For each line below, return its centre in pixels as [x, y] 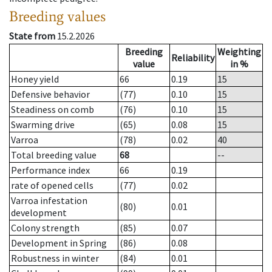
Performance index [50, 170]
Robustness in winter [55, 258]
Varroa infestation [49, 201]
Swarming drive [43, 125]
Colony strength [45, 228]
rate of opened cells [52, 185]
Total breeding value [54, 155]
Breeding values [57, 16]
